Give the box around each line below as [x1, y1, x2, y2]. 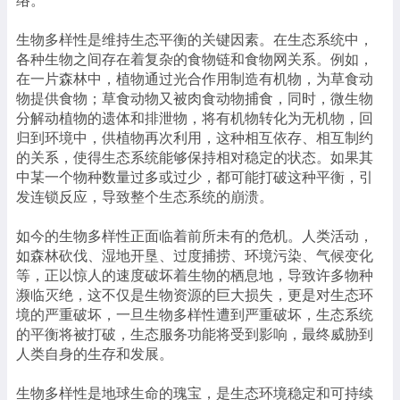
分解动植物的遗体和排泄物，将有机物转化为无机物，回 [16, 111, 373, 126]
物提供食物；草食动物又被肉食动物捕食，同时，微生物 [16, 91, 373, 106]
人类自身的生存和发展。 [16, 346, 173, 362]
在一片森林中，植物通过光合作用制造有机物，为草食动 [16, 71, 373, 87]
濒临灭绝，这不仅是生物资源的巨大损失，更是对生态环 [16, 287, 373, 303]
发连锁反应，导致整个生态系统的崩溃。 [16, 189, 273, 204]
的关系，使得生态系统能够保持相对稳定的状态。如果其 [16, 150, 373, 165]
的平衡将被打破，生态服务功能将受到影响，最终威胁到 [16, 327, 373, 342]
